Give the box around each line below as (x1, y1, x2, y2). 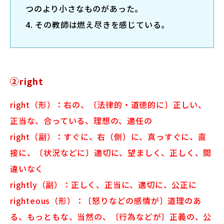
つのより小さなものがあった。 (25, 2, 143, 14)
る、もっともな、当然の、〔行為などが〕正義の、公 (10, 210, 212, 222)
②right (10, 74, 43, 87)
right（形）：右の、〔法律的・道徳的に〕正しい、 (10, 98, 206, 110)
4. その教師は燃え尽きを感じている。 (25, 18, 170, 30)
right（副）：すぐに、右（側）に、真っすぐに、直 (10, 130, 206, 142)
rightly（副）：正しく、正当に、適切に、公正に (10, 178, 197, 190)
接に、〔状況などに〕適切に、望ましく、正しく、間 (10, 146, 212, 158)
